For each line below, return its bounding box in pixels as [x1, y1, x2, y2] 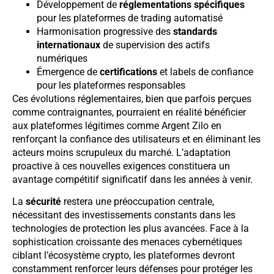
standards [173, 25, 217, 37]
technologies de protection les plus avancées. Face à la [12, 223, 249, 235]
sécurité [26, 196, 61, 208]
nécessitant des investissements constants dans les [12, 209, 235, 221]
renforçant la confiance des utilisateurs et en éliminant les [12, 133, 261, 145]
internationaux [37, 39, 100, 51]
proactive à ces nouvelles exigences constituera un [12, 160, 230, 172]
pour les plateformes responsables [37, 79, 185, 91]
